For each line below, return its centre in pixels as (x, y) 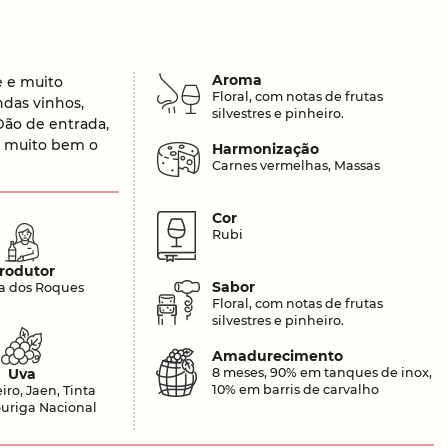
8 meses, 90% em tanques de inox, (322, 373)
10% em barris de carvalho (296, 390)
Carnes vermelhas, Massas (296, 166)
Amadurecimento (278, 356)
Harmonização (266, 149)
